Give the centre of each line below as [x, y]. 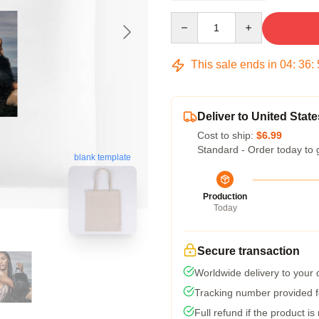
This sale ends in [234, 64]
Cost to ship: [227, 135]
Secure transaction [249, 251]
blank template [103, 158]
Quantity [189, 19]
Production [225, 197]
